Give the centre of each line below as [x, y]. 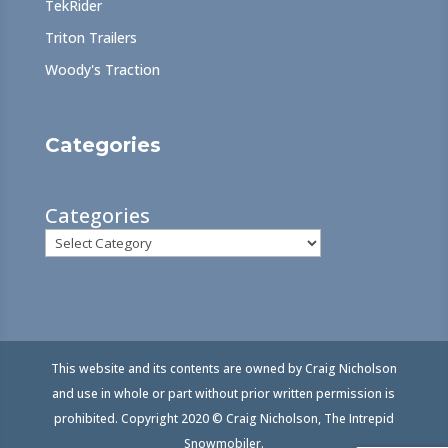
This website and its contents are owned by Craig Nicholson [223, 368]
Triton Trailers [90, 38]
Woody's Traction [102, 70]
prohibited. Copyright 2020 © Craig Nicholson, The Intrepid [223, 418]
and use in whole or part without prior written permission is [224, 393]
